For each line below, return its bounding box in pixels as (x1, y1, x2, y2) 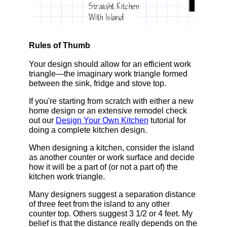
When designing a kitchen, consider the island (28, 143, 194, 152)
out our (28, 116, 56, 125)
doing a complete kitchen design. (28, 125, 147, 134)
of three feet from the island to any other (28, 199, 170, 208)
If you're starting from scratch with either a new (28, 96, 194, 105)
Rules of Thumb (28, 41, 90, 50)
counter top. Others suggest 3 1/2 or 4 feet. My (28, 209, 193, 218)
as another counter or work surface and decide (28, 153, 195, 162)
